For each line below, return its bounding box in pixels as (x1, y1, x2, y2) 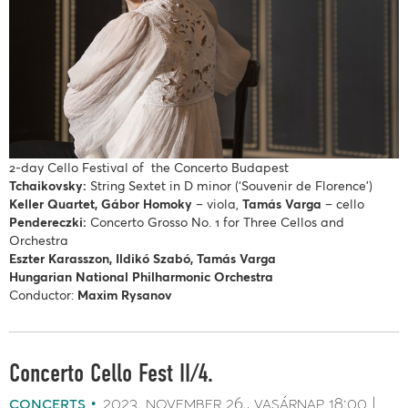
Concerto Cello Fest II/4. (9, 362, 213, 388)
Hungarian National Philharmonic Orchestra (9, 269, 273, 285)
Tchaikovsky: (9, 178, 90, 194)
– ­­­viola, (192, 196, 242, 212)
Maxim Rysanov (77, 287, 172, 303)
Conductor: (9, 287, 77, 303)
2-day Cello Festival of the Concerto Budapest (9, 159, 289, 176)
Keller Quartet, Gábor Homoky (9, 196, 192, 212)
